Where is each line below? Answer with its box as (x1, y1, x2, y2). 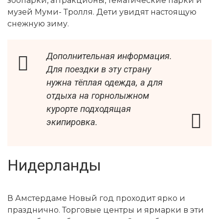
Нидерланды (7, 156, 101, 175)
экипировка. (46, 117, 98, 128)
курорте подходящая (46, 104, 131, 114)
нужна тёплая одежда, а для (46, 77, 163, 88)
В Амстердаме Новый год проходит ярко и (7, 194, 185, 203)
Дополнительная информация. (46, 51, 172, 62)
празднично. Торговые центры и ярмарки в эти (7, 205, 204, 215)
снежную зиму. (7, 19, 69, 29)
